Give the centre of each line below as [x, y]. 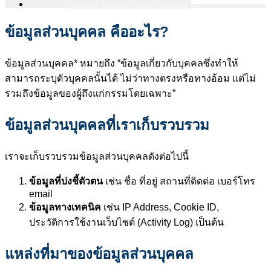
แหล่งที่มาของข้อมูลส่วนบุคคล [99, 253]
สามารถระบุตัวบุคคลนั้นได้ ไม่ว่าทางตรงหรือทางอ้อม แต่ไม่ [130, 78]
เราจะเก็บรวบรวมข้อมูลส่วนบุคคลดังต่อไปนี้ [97, 156]
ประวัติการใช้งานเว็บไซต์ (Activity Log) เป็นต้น [126, 222]
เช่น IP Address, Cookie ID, [160, 207]
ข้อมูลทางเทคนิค [65, 207]
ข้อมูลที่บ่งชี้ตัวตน [66, 181]
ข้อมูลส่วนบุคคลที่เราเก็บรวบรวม [107, 125]
